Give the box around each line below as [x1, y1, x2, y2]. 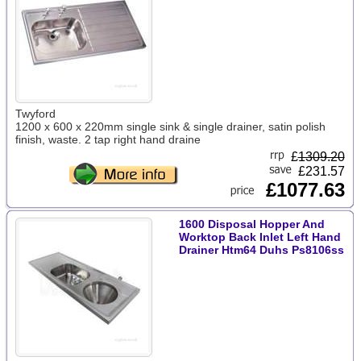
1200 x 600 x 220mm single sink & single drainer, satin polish [15, 120, 326, 133]
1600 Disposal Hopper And [178, 218, 325, 230]
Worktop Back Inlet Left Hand [178, 230, 341, 243]
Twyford [15, 107, 56, 120]
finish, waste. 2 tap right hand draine [15, 133, 201, 146]
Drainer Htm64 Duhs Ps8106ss [178, 243, 344, 256]
